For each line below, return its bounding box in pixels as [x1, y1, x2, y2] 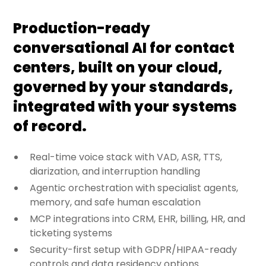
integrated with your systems [13, 97, 237, 117]
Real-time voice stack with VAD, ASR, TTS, [30, 150, 223, 164]
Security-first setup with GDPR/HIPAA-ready [30, 243, 237, 257]
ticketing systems [30, 226, 113, 240]
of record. [13, 116, 87, 137]
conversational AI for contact [13, 38, 235, 58]
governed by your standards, [13, 77, 234, 97]
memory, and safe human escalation [30, 195, 201, 210]
